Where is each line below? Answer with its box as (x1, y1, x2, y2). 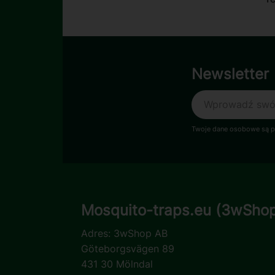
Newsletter (192, 65, 269, 83)
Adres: (81, 227, 114, 239)
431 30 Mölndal (81, 257, 153, 270)
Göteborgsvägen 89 (81, 242, 175, 255)
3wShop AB (114, 227, 168, 239)
